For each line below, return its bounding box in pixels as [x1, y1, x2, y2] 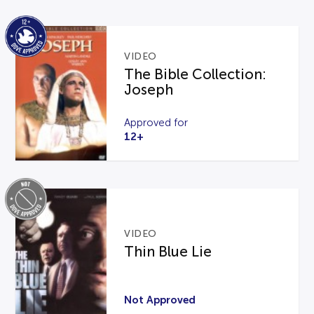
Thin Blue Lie [124, 244, 212, 260]
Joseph [124, 82, 174, 98]
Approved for [124, 117, 189, 129]
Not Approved [124, 293, 196, 306]
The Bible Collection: [124, 67, 267, 83]
